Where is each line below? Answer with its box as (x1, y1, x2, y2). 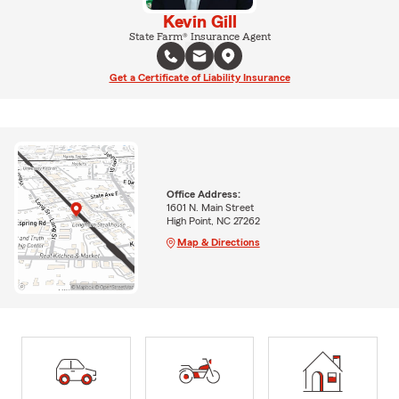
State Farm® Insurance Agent (128, 30, 271, 42)
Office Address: (166, 188, 240, 199)
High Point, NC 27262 (166, 215, 260, 226)
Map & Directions (176, 236, 260, 248)
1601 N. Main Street (166, 201, 254, 213)
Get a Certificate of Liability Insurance (109, 71, 290, 83)
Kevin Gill (162, 12, 237, 31)
